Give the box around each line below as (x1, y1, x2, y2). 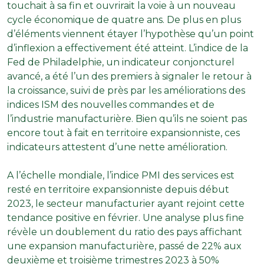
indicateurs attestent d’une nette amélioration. (7, 141, 227, 153)
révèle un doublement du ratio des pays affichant (7, 226, 242, 237)
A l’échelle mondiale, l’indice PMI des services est (7, 169, 235, 181)
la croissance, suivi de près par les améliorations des (7, 84, 245, 96)
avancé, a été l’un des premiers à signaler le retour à (7, 70, 252, 82)
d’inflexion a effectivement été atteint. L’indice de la (7, 42, 248, 54)
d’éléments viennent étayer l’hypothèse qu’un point (7, 28, 254, 39)
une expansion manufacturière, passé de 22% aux (7, 240, 242, 252)
